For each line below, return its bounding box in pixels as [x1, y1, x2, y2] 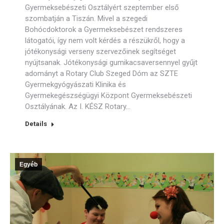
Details [25, 120, 47, 127]
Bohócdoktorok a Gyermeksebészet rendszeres [25, 25, 182, 34]
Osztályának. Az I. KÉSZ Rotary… [25, 102, 130, 111]
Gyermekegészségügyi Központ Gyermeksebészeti [25, 91, 192, 100]
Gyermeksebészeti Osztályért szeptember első [25, 3, 179, 12]
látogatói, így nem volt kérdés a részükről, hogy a [25, 36, 185, 45]
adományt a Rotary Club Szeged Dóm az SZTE [25, 69, 178, 78]
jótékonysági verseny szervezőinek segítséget [25, 47, 176, 56]
